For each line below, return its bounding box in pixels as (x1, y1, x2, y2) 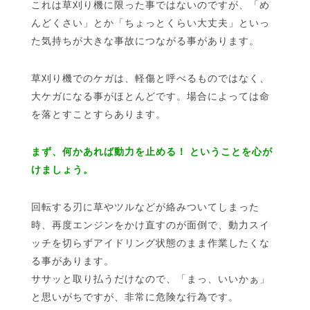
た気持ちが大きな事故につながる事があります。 (31, 35, 259, 46)
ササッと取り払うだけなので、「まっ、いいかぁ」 (31, 273, 270, 284)
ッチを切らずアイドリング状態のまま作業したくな (31, 237, 270, 248)
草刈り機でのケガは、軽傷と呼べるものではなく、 (31, 72, 270, 84)
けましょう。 (31, 163, 93, 175)
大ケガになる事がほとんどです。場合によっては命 (31, 90, 270, 102)
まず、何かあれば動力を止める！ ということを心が (31, 145, 273, 157)
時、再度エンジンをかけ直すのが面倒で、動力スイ (31, 219, 270, 230)
